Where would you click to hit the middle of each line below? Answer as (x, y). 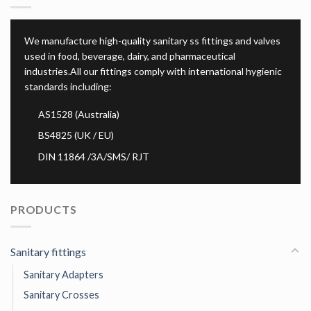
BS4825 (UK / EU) (76, 135)
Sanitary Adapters (64, 274)
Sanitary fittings (48, 251)
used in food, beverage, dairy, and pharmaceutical (130, 56)
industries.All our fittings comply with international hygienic (153, 71)
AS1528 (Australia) (79, 114)
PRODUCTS (44, 210)
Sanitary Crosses (61, 294)
